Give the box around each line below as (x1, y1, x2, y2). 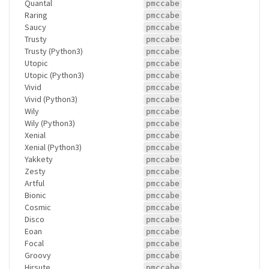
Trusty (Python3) (25, 45, 83, 56)
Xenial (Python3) (25, 141, 82, 153)
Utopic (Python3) (25, 69, 84, 80)
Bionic (25, 189, 46, 201)
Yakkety (25, 153, 53, 165)
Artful (25, 177, 44, 189)
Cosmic (25, 201, 51, 213)
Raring (25, 9, 47, 20)
